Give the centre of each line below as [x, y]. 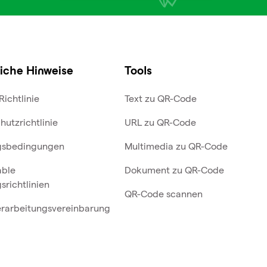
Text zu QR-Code [160, 99]
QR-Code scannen [163, 194]
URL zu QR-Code [160, 122]
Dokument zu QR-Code [174, 170]
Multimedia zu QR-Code [176, 146]
